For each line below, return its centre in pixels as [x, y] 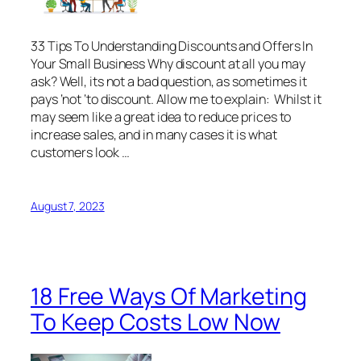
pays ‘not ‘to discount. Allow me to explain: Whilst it [176, 99]
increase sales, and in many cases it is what [154, 134]
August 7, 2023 [68, 206]
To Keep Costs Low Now [156, 322]
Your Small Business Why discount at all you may [168, 63]
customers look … [80, 152]
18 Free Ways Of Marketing [169, 296]
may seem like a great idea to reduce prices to [161, 116]
